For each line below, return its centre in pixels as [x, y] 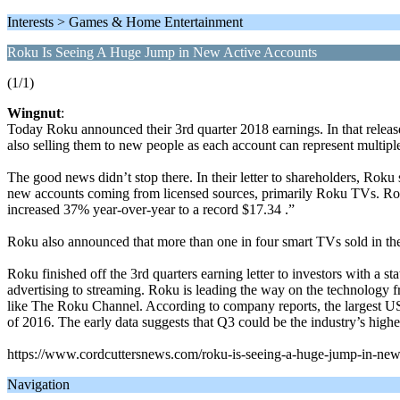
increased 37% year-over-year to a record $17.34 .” [151, 209]
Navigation [38, 384]
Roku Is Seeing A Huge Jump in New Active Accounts [162, 52]
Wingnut [34, 113]
